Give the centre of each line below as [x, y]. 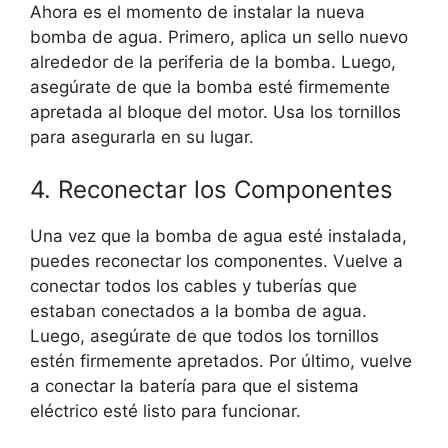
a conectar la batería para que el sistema [194, 385]
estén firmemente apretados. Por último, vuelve [221, 360]
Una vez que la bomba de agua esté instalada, [218, 235]
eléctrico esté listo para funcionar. [165, 410]
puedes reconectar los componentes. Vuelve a [216, 260]
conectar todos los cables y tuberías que [193, 285]
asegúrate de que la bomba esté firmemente [210, 87]
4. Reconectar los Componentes [211, 189]
